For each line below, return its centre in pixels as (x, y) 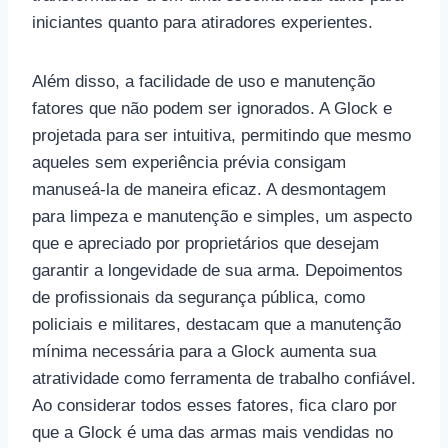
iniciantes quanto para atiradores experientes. (202, 22)
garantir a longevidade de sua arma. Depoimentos (217, 270)
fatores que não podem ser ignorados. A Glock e (212, 108)
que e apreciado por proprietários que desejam (205, 243)
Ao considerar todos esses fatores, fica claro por (214, 405)
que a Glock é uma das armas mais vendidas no (212, 432)
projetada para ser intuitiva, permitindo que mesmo (221, 135)
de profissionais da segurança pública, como (198, 297)
